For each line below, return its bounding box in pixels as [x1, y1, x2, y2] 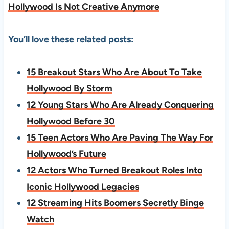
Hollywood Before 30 [26, 116, 115, 127]
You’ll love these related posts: [8, 34, 133, 45]
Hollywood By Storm [26, 83, 112, 94]
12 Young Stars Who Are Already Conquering [26, 99, 214, 110]
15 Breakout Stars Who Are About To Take [26, 66, 202, 78]
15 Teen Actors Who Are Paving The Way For [26, 132, 213, 143]
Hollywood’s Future [26, 148, 106, 159]
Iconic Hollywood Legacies [26, 181, 139, 192]
